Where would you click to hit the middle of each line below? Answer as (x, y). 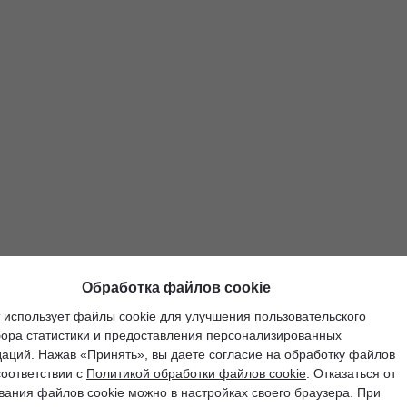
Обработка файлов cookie (176, 288)
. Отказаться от (351, 373)
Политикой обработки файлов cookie (196, 373)
